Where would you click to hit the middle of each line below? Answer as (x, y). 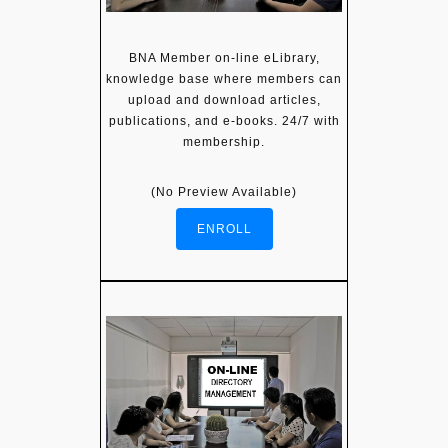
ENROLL (224, 228)
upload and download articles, (224, 99)
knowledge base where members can (224, 78)
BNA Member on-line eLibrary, (224, 57)
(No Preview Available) (224, 191)
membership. (224, 141)
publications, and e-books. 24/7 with (224, 120)
